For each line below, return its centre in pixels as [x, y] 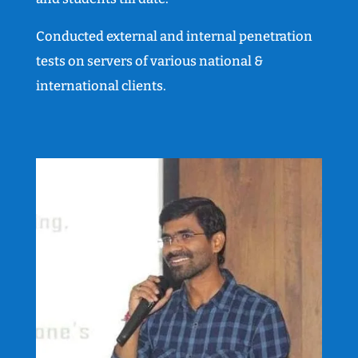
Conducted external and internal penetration [174, 37]
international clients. [101, 86]
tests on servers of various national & [149, 62]
